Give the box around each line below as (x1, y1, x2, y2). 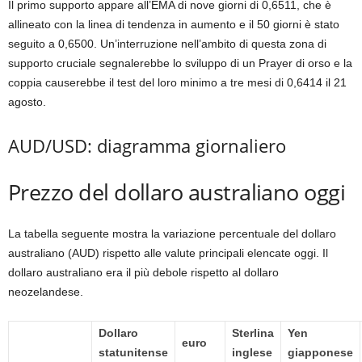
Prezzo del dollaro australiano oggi (8, 177, 346, 207)
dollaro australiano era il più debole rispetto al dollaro (8, 266, 279, 279)
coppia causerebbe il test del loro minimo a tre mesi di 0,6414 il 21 (8, 76, 347, 89)
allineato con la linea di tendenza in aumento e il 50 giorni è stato (8, 18, 339, 31)
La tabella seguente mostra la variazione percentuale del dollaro (8, 227, 336, 240)
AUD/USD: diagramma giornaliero (8, 133, 286, 158)
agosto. (8, 95, 46, 108)
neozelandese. (8, 285, 83, 298)
